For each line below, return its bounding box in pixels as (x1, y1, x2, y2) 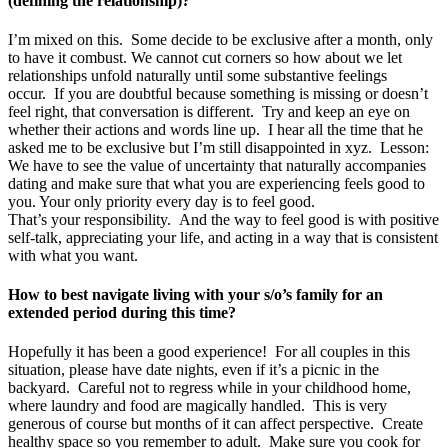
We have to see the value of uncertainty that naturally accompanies (8, 156, 426, 174)
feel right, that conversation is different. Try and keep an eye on (8, 102, 410, 120)
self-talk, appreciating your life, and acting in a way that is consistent (8, 228, 438, 246)
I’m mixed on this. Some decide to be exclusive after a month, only (8, 30, 433, 48)
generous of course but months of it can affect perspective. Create (8, 415, 423, 433)
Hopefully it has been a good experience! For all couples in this (8, 343, 410, 361)
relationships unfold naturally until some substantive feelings (8, 66, 387, 84)
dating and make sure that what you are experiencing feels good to (8, 174, 425, 192)
